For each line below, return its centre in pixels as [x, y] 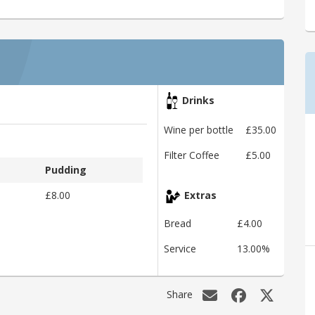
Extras [199, 195]
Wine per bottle [199, 129]
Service [180, 248]
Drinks [197, 100]
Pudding [66, 169]
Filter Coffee [192, 155]
